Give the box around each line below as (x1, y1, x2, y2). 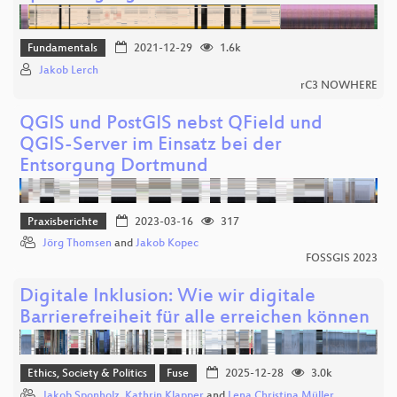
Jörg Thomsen (43, 237, 112, 251)
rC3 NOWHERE (300, 79, 378, 92)
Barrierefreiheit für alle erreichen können (19, 307, 370, 331)
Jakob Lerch (39, 64, 98, 77)
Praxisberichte (27, 215, 99, 229)
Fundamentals (27, 43, 98, 56)
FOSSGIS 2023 (306, 253, 378, 266)
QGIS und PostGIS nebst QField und (19, 113, 323, 136)
